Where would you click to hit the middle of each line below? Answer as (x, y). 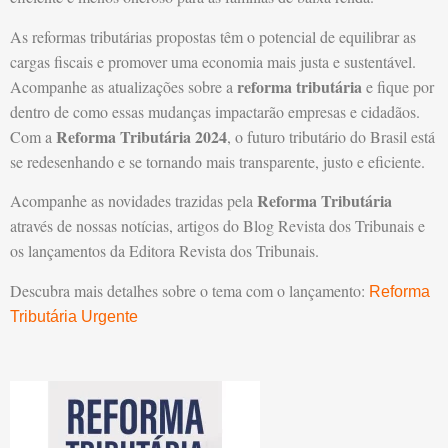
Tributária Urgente (74, 316)
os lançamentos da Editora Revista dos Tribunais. (164, 251)
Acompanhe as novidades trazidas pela (133, 201)
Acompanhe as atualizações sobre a (123, 86)
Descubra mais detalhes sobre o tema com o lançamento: (189, 290)
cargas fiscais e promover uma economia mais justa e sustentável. (213, 61)
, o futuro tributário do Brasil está (331, 136)
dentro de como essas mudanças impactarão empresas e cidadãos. (215, 111)
